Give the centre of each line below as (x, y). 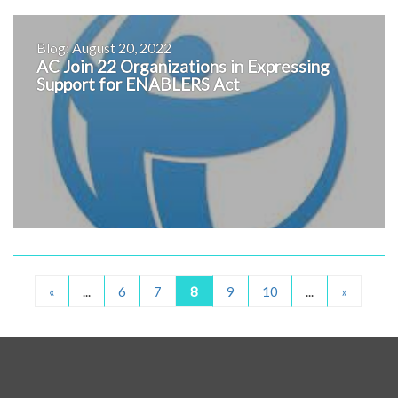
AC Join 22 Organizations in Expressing (183, 67)
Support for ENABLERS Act (138, 84)
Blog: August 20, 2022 (104, 48)
